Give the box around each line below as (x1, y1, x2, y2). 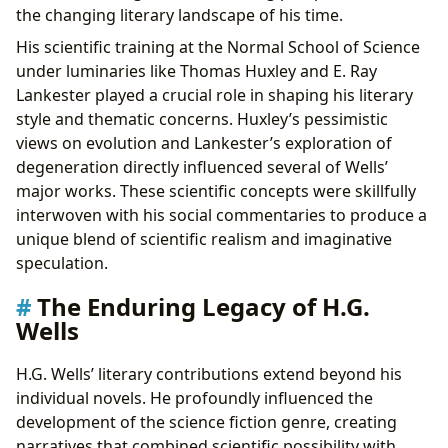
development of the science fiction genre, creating (16, 410, 397, 433)
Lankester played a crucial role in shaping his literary (16, 84, 413, 107)
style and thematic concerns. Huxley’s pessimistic (16, 108, 388, 131)
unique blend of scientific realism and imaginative (16, 228, 392, 251)
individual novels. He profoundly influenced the (16, 386, 373, 409)
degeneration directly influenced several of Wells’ (16, 156, 388, 179)
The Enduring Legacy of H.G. (37, 289, 370, 323)
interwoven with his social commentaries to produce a (16, 204, 427, 227)
